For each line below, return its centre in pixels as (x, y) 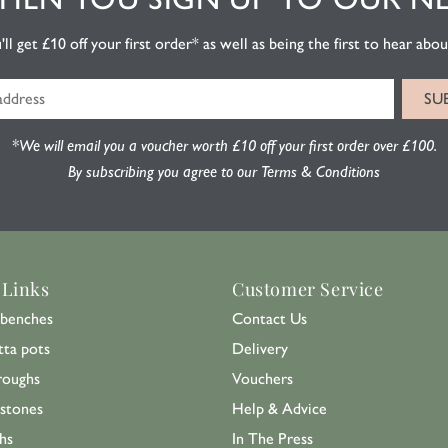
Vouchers (262, 378)
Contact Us (269, 318)
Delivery (260, 348)
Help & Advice (279, 408)
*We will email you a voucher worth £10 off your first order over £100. (224, 145)
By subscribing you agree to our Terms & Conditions (224, 171)
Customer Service (308, 289)
